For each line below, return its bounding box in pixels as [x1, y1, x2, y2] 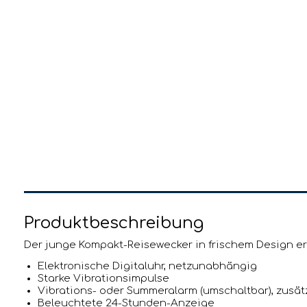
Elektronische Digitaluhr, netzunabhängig [38, 260, 257, 272]
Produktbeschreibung [24, 213, 204, 232]
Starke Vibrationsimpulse [38, 272, 169, 284]
